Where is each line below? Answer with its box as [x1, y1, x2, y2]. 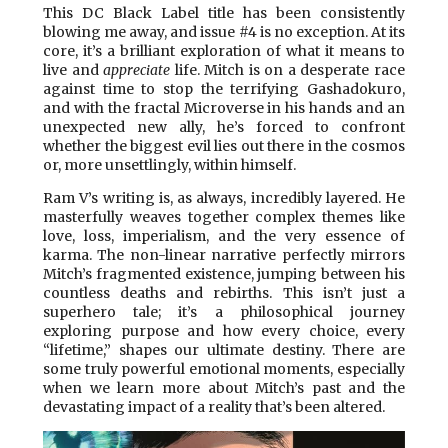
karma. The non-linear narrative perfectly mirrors [43, 245, 405, 264]
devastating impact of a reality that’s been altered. [43, 397, 385, 416]
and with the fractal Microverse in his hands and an [43, 98, 405, 117]
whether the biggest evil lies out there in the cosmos [43, 136, 405, 155]
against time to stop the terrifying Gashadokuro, [43, 79, 405, 98]
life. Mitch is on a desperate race [170, 60, 406, 79]
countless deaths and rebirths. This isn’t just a [43, 283, 405, 302]
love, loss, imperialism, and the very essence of [43, 226, 405, 245]
